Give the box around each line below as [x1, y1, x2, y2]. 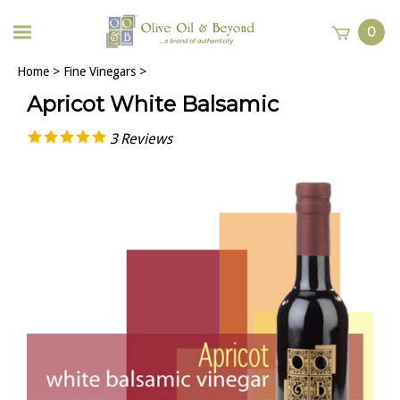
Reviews [121, 129, 172, 147]
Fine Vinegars [63, 64, 136, 79]
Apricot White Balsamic [27, 91, 279, 117]
